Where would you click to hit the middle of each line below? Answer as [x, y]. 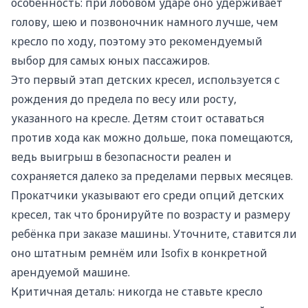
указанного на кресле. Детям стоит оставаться [137, 118]
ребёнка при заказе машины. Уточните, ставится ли [154, 234]
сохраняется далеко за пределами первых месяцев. [152, 176]
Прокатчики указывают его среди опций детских [147, 195]
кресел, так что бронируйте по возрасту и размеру [151, 214]
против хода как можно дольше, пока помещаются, [152, 137]
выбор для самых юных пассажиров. [110, 60]
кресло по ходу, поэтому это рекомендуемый [137, 41]
